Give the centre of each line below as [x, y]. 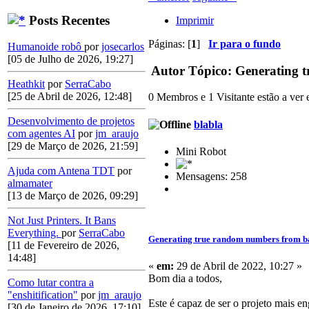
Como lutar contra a [51, 283]
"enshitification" [43, 295]
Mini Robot [201, 151]
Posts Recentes [68, 20]
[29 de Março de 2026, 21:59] [73, 146]
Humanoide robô [46, 47]
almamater [30, 183]
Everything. [34, 233]
